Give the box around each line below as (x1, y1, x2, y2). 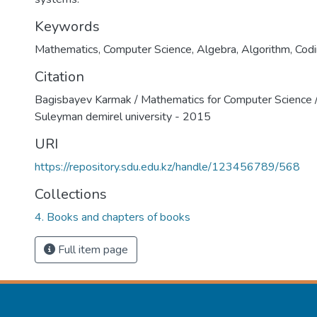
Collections (35, 185, 107, 204)
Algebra (197, 42, 236, 57)
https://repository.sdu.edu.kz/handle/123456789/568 (35, 159, 300, 175)
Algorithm (241, 42, 290, 57)
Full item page (55, 242, 128, 258)
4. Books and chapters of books (35, 209, 190, 225)
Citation (35, 67, 84, 86)
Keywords (35, 17, 100, 36)
